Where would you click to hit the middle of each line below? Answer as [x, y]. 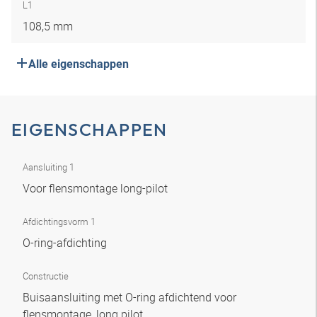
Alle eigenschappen [79, 64]
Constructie [46, 276]
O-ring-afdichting [66, 243]
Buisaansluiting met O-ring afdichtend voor [129, 297]
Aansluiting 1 [48, 167]
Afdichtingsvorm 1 [59, 221]
